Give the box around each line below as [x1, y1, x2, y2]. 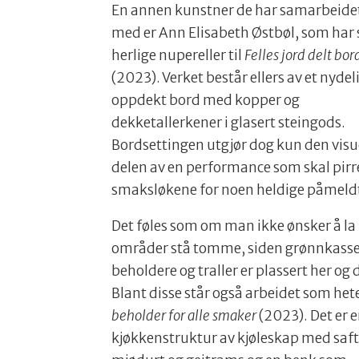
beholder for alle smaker [111, 307, 257, 325]
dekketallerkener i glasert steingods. [111, 114, 346, 132]
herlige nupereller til [111, 46, 245, 65]
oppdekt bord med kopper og [111, 91, 301, 110]
